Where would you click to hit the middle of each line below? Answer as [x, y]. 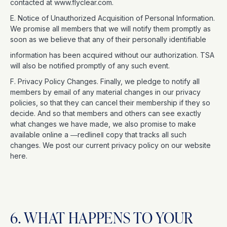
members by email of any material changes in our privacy [105, 92]
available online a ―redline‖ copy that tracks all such [98, 135]
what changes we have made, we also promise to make [103, 124]
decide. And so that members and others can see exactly [106, 113]
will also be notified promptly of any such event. [91, 66]
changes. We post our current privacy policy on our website [110, 145]
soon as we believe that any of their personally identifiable [109, 39]
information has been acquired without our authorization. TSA [112, 55]
